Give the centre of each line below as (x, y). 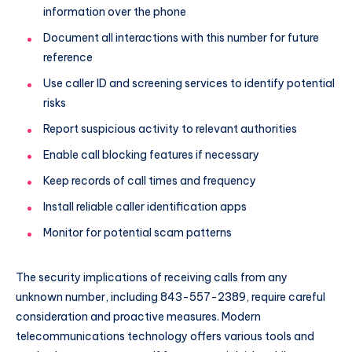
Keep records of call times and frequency (150, 181)
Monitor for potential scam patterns (137, 233)
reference (68, 58)
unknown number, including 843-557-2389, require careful (170, 297)
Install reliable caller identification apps (145, 207)
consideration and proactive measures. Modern (138, 317)
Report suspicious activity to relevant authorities (170, 129)
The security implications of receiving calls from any (152, 278)
